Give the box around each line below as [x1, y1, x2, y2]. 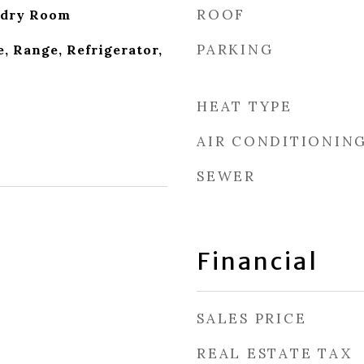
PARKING [197, 41, 274, 58]
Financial [197, 246, 318, 276]
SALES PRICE [197, 310, 307, 327]
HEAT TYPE [197, 97, 292, 115]
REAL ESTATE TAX [197, 344, 353, 362]
